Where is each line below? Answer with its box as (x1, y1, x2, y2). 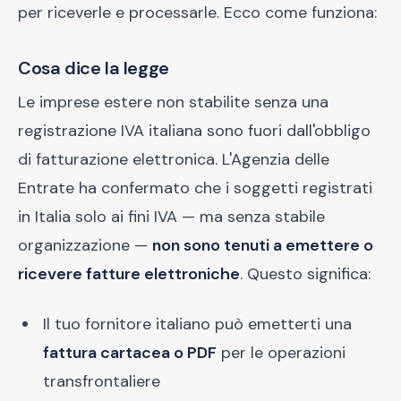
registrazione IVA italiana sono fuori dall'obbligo (18, 120, 371, 141)
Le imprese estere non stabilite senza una (18, 91, 328, 113)
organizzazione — (18, 235, 152, 256)
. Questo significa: (240, 263, 371, 285)
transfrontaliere (43, 371, 160, 392)
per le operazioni (217, 342, 346, 363)
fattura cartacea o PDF (43, 342, 217, 363)
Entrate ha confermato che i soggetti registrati (18, 177, 372, 199)
